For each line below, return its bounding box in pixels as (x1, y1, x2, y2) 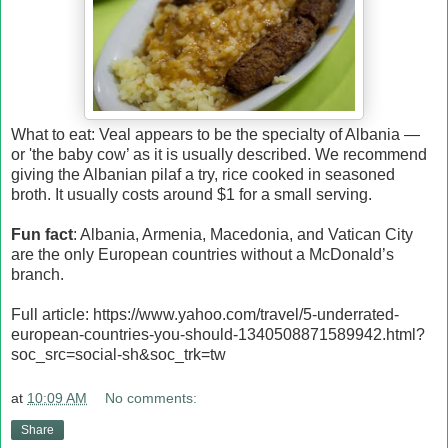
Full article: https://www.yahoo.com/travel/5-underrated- (11, 306, 399, 323)
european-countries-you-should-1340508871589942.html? (11, 326, 425, 343)
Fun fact (11, 226, 73, 243)
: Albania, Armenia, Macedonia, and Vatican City (73, 226, 413, 243)
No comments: (105, 389, 198, 406)
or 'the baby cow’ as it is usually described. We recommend (11, 146, 427, 163)
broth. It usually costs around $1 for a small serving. (11, 186, 372, 203)
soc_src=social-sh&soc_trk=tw (11, 346, 226, 363)
